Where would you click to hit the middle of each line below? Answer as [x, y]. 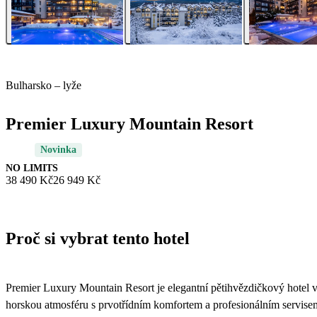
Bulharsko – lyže [44, 86]
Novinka [58, 150]
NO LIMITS [32, 168]
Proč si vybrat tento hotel [98, 239]
